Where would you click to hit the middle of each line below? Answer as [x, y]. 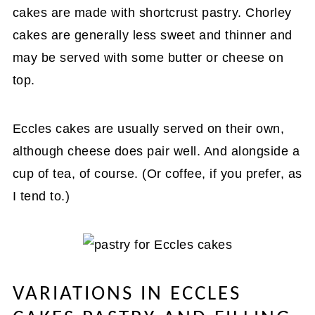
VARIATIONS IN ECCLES [127, 294]
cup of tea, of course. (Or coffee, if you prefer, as [157, 173]
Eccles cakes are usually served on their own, [148, 128]
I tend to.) [41, 196]
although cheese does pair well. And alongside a [156, 151]
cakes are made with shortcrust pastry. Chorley [152, 12]
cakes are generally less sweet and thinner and [152, 35]
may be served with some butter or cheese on [148, 57]
